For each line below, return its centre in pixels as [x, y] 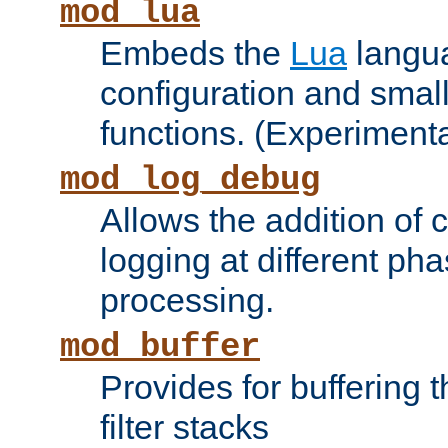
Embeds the [195, 53]
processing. [187, 300]
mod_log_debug [190, 180]
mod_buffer [160, 347]
